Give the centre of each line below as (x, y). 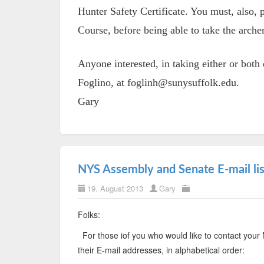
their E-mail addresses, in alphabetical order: (161, 250)
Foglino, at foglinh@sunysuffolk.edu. (159, 82)
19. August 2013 (115, 188)
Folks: (89, 214)
